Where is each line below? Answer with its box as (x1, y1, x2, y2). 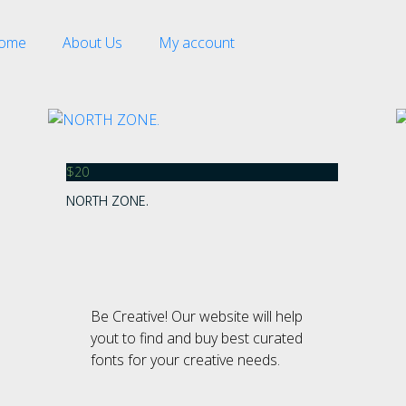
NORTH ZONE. (66, 188, 149, 217)
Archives (238, 322, 318, 363)
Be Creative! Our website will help (90, 305, 303, 326)
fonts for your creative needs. (90, 349, 280, 370)
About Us (63, 33, 122, 53)
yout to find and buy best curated (90, 327, 303, 348)
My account (159, 33, 235, 53)
